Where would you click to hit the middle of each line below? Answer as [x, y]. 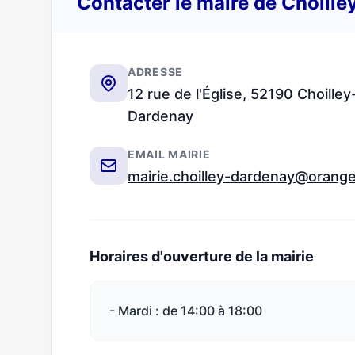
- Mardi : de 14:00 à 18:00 [186, 311]
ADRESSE [155, 72]
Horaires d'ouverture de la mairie [202, 256]
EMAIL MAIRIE [169, 154]
